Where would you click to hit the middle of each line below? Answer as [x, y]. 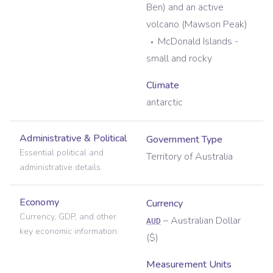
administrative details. [61, 168]
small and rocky [179, 59]
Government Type [184, 140]
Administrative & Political [73, 139]
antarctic [165, 103]
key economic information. [69, 232]
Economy [39, 203]
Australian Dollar [206, 221]
